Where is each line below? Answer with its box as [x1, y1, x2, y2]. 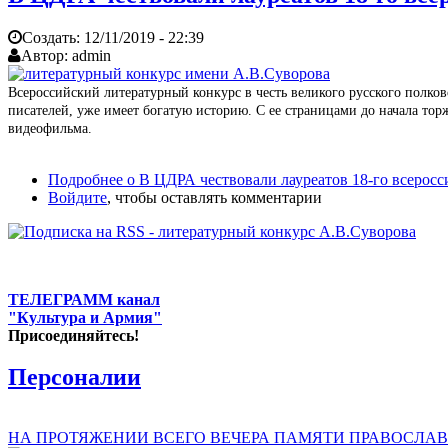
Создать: [22, 28, 84, 46]
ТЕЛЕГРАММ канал [8, 290, 160, 308]
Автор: [21, 46, 72, 64]
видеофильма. [8, 120, 92, 136]
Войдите [48, 188, 107, 206]
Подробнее [48, 170, 123, 188]
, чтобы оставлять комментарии [107, 188, 322, 206]
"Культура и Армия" [8, 308, 162, 326]
